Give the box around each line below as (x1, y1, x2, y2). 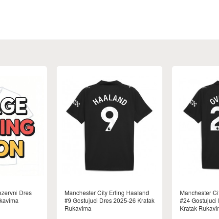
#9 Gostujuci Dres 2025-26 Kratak (65, 196, 154, 204)
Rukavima (65, 204, 91, 212)
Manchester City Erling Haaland (65, 188, 149, 197)
